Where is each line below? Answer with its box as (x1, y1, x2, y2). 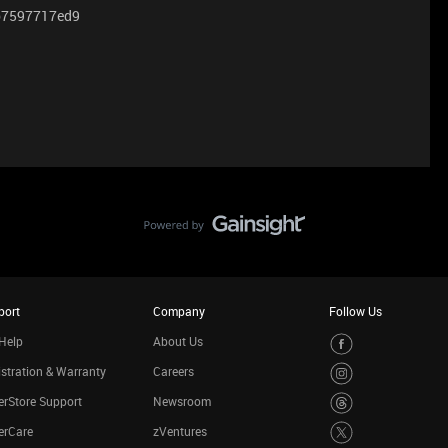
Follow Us (329, 302, 382, 319)
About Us (152, 332, 203, 349)
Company (152, 302, 205, 319)
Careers (152, 362, 194, 379)
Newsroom (152, 392, 211, 409)
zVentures (152, 422, 207, 439)
